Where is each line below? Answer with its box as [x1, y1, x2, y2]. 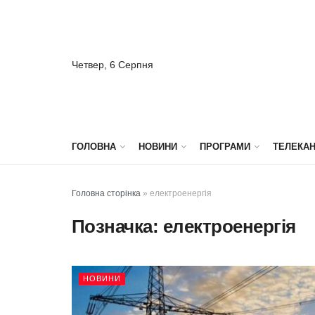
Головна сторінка [72, 188, 141, 198]
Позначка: [72, 216, 163, 237]
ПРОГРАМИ [200, 141, 250, 152]
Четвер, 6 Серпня [72, 58, 153, 70]
